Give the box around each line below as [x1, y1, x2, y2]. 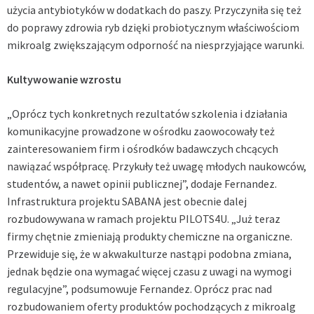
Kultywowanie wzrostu [7, 71, 121, 86]
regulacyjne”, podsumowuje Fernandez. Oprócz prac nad [7, 281, 272, 296]
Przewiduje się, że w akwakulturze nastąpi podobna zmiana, [7, 246, 292, 261]
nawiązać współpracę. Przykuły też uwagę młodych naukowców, [7, 158, 306, 173]
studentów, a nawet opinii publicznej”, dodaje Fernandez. [7, 176, 277, 191]
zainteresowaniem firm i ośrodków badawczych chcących [7, 141, 278, 156]
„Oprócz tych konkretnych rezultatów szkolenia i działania [7, 106, 287, 121]
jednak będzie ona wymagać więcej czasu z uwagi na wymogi [7, 264, 292, 278]
